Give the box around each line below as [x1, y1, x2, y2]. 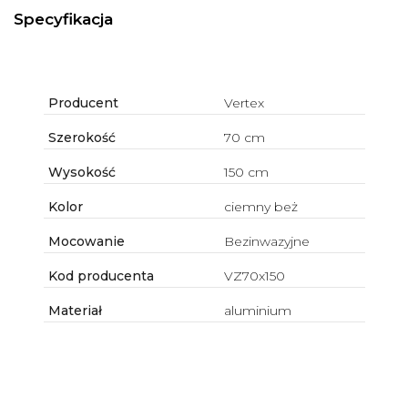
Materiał [44, 302, 102, 320]
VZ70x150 [223, 268, 285, 285]
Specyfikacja [14, 9, 113, 28]
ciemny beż [223, 199, 298, 216]
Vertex [223, 95, 264, 112]
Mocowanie [44, 233, 125, 250]
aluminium [223, 302, 291, 320]
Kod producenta [44, 268, 154, 285]
